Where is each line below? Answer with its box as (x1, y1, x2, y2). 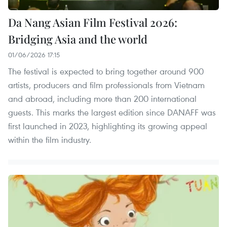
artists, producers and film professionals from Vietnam (8, 79, 205, 91)
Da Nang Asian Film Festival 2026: (8, 15, 177, 30)
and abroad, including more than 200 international (8, 93, 197, 105)
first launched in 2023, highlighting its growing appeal (8, 120, 207, 132)
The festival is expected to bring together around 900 (8, 65, 204, 78)
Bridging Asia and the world (8, 31, 147, 47)
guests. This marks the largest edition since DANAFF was (8, 106, 216, 119)
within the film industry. (8, 134, 91, 146)
